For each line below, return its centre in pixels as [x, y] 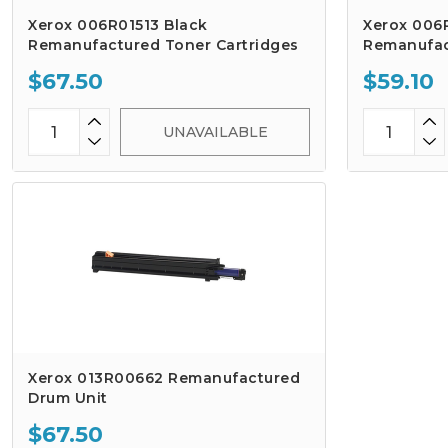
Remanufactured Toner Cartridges [163, 45]
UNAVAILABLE [215, 132]
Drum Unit [68, 398]
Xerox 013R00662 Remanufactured [164, 378]
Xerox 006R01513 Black [118, 25]
